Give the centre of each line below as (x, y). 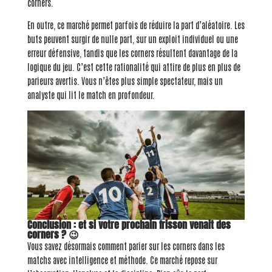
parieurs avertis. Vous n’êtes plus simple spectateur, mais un (125, 81)
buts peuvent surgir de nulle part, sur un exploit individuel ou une (132, 39)
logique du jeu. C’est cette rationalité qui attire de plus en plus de (134, 67)
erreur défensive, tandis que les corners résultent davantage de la (132, 53)
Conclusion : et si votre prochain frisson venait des (129, 224)
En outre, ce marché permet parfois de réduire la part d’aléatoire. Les (136, 25)
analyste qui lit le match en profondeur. (91, 95)
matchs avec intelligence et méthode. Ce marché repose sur (122, 260)
